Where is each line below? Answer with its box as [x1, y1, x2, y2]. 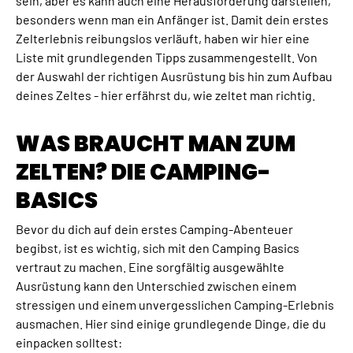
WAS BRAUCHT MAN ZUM [16, 128, 295, 160]
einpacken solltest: [16, 334, 122, 350]
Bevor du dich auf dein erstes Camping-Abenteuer [16, 221, 293, 236]
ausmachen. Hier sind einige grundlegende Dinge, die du [16, 315, 326, 331]
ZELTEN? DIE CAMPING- [16, 157, 271, 188]
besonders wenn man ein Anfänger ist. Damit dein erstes [16, 12, 329, 28]
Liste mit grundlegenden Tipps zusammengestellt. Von [16, 50, 318, 65]
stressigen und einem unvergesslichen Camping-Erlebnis [16, 296, 334, 312]
